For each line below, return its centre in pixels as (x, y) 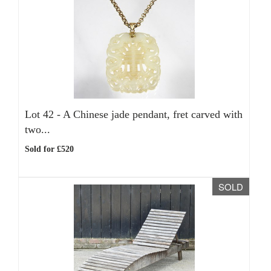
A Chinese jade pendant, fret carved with (153, 114)
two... (38, 129)
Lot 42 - (44, 114)
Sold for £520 (49, 149)
